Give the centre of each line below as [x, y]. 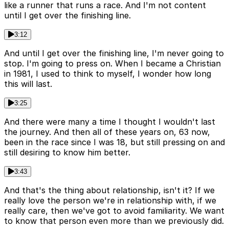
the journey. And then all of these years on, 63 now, [107, 132]
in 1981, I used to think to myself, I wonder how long [108, 74]
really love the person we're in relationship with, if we [110, 201]
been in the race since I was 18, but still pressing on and [114, 142]
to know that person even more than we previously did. [114, 221]
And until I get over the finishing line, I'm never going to [114, 53]
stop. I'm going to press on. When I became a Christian [112, 64]
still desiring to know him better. [67, 153]
